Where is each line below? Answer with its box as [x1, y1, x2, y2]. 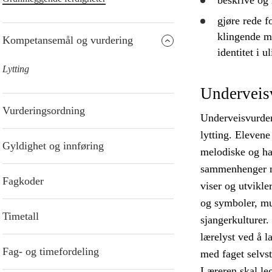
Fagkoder [2, 175, 44, 188]
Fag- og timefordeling [2, 245, 99, 258]
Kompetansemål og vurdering [2, 34, 133, 47]
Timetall [2, 210, 39, 223]
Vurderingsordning [2, 104, 85, 117]
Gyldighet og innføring [2, 140, 104, 152]
